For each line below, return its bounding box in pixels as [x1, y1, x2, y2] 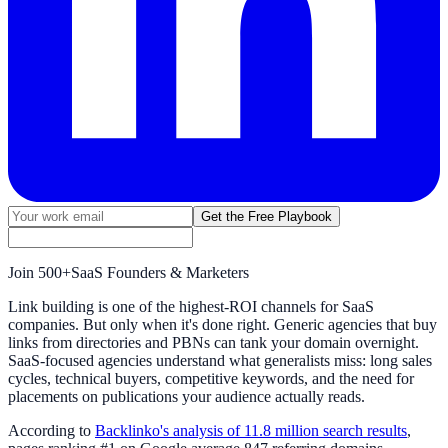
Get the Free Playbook [201, 208, 332, 224]
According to [8, 421, 95, 439]
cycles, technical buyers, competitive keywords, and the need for [8, 369, 414, 387]
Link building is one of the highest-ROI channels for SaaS [8, 297, 374, 315]
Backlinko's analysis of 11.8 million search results [95, 421, 407, 439]
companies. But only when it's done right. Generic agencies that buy [8, 315, 437, 333]
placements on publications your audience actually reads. [8, 387, 365, 405]
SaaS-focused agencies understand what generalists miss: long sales [8, 351, 432, 369]
